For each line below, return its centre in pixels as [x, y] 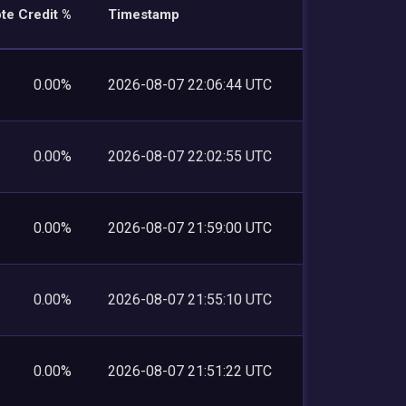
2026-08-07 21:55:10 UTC [190, 299]
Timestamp [144, 14]
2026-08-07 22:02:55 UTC [190, 156]
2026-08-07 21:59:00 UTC [190, 227]
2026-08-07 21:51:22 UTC [190, 371]
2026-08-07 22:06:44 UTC [190, 84]
